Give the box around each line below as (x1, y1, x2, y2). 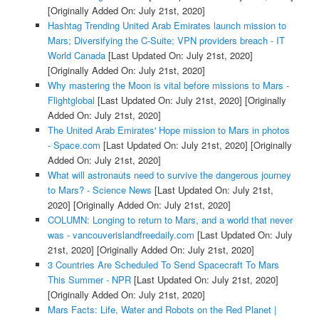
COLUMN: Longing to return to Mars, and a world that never (47, 212, 293, 226)
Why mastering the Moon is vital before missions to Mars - (47, 78, 289, 92)
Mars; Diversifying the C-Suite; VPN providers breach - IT (47, 33, 285, 47)
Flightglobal (47, 93, 95, 107)
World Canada (47, 48, 105, 62)
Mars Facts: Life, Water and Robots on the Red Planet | (47, 302, 276, 316)
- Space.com (47, 137, 100, 152)
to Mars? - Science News (47, 182, 152, 197)
